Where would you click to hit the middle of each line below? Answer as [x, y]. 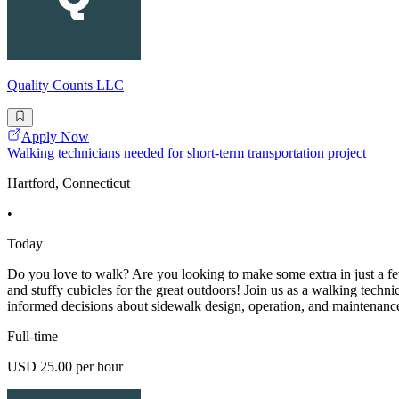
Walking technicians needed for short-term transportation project [187, 153]
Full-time [33, 337]
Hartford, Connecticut [69, 183]
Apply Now [55, 137]
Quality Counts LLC [65, 85]
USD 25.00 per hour [65, 367]
